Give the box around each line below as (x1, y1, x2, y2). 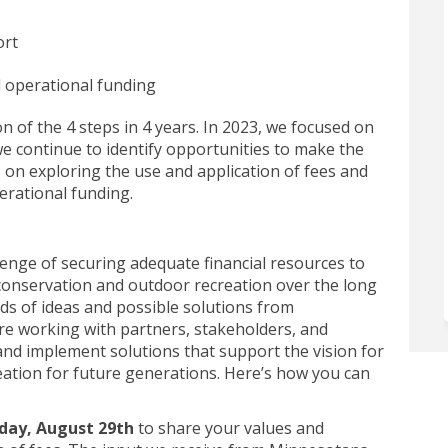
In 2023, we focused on (202, 115, 374, 138)
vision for (312, 339, 384, 362)
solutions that (109, 339, 219, 362)
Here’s (223, 361, 272, 384)
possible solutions (115, 295, 253, 318)
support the (218, 339, 313, 362)
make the (293, 137, 364, 160)
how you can (271, 361, 370, 384)
